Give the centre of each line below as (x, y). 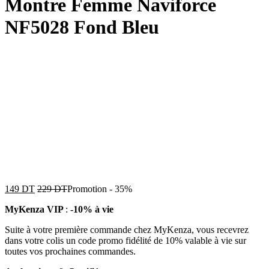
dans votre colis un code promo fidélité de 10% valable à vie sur (125, 240)
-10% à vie (92, 209)
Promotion (87, 189)
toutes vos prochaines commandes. (70, 251)
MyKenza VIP (35, 209)
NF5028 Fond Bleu (82, 27)
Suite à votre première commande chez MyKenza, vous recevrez (127, 229)
